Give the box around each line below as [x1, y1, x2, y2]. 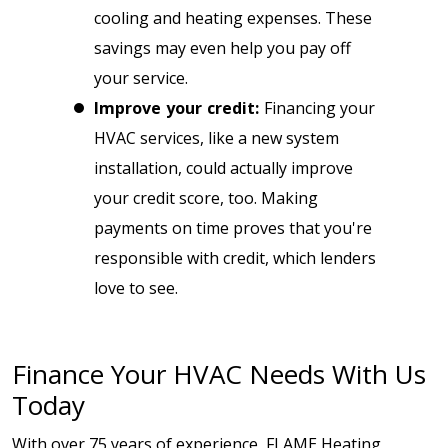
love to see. [94, 277, 178, 300]
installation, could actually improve [94, 157, 353, 180]
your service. [94, 67, 192, 90]
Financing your [264, 97, 375, 120]
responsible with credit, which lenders [94, 247, 376, 270]
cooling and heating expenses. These [94, 7, 372, 30]
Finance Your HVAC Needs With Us [12, 356, 426, 393]
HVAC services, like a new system [94, 127, 339, 150]
